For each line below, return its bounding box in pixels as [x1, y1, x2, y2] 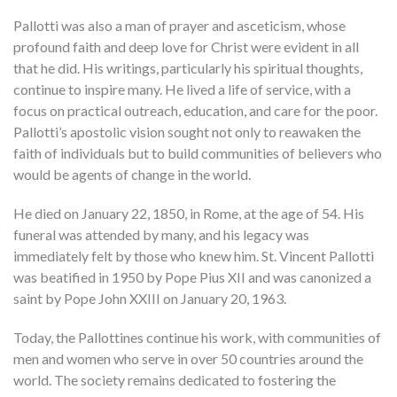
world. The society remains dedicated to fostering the [13, 371, 336, 389]
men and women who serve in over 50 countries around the [13, 350, 363, 368]
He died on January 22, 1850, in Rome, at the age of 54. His [13, 205, 364, 222]
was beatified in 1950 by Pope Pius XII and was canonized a [13, 269, 371, 286]
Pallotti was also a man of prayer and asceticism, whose [13, 17, 346, 35]
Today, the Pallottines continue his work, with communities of [13, 329, 381, 346]
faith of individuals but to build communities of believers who [13, 144, 382, 162]
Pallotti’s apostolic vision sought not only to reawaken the [13, 123, 361, 141]
